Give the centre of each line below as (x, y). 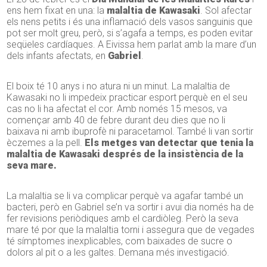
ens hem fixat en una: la (57, 11)
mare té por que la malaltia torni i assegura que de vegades (131, 230)
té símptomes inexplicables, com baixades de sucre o (120, 241)
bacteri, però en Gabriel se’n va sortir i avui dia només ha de (131, 207)
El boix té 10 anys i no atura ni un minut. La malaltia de (119, 86)
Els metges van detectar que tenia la (169, 143)
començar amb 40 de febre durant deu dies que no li (116, 120)
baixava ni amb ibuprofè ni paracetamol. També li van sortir (130, 132)
